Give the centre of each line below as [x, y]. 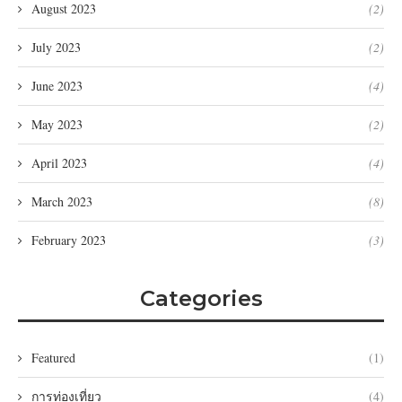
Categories [201, 298]
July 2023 [56, 47]
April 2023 [59, 162]
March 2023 [62, 201]
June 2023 [57, 85]
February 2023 [69, 240]
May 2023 [57, 124]
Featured [53, 357]
